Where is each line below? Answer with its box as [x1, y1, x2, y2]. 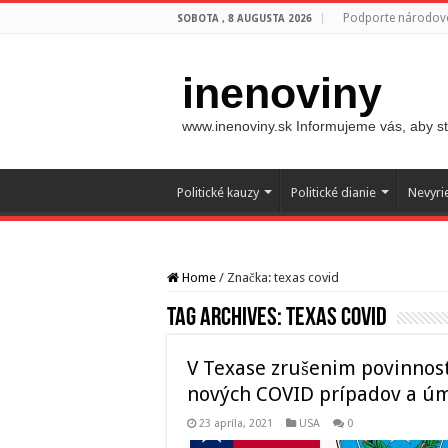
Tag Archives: [167, 305, 286, 332]
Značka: [227, 270, 274, 285]
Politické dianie [291, 185, 376, 200]
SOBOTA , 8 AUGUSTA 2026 [177, 13, 312, 24]
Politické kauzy [177, 185, 259, 200]
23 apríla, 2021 [199, 417, 273, 430]
